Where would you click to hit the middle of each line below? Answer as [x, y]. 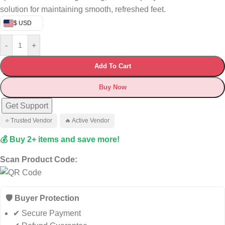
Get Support [27, 106]
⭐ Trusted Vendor [29, 121]
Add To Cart [113, 66]
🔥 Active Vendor [87, 121]
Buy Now [113, 87]
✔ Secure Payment [47, 213]
